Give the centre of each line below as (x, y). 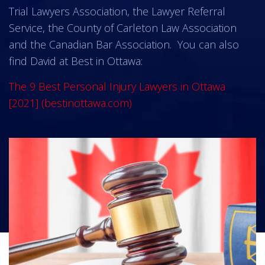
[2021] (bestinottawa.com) (70, 103)
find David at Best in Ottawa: (76, 61)
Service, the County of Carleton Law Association (123, 28)
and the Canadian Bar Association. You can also (124, 45)
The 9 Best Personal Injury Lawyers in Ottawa (117, 87)
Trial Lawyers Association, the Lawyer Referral (117, 12)
